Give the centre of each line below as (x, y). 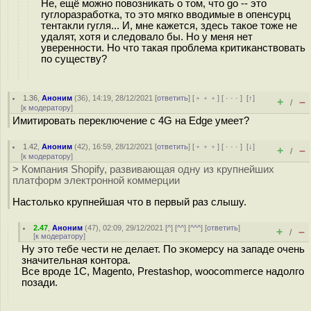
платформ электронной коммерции (96, 180)
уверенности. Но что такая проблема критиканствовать (173, 48)
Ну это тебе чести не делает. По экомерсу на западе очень (163, 249)
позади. (40, 283)
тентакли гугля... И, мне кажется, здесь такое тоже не (169, 25)
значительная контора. (76, 260)
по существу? (74, 59)
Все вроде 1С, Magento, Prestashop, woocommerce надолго (163, 271)
